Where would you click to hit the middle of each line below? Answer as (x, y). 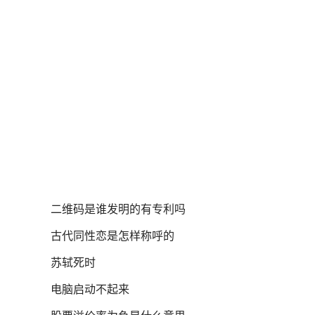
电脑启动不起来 (90, 289)
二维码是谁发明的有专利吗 (118, 209)
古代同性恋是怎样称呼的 (112, 236)
